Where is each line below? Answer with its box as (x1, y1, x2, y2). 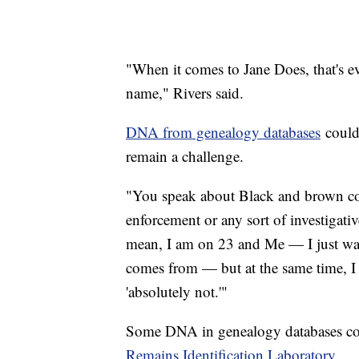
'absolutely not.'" (126, 280, 228, 301)
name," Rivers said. (126, 82, 244, 103)
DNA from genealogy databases (126, 121, 321, 142)
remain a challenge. (126, 145, 244, 166)
